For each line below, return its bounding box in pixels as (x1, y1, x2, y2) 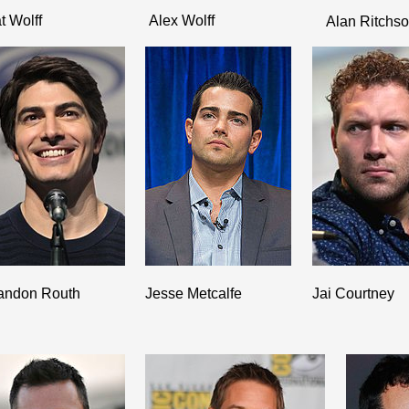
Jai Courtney (311, 286, 394, 301)
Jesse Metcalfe (145, 286, 243, 301)
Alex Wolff (149, 13, 215, 28)
